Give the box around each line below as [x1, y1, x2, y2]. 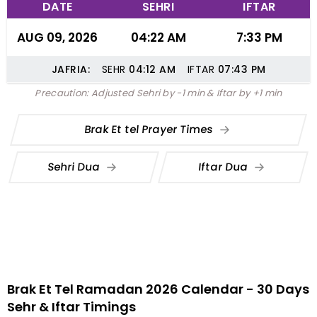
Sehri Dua [47, 158, 104, 174]
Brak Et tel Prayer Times [83, 121, 217, 137]
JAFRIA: [51, 62, 90, 76]
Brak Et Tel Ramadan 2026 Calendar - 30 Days [7, 280, 309, 298]
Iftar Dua [197, 158, 252, 174]
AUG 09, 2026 [17, 29, 98, 46]
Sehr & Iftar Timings [7, 298, 136, 316]
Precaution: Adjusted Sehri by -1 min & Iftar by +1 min [35, 86, 282, 100]
